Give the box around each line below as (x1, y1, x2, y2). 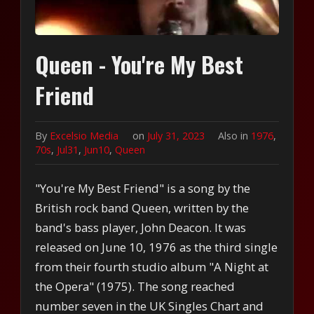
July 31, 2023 (146, 128, 207, 142)
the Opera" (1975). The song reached (35, 278, 235, 294)
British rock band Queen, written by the (35, 199, 250, 216)
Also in (217, 128, 251, 142)
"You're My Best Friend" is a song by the (35, 179, 251, 196)
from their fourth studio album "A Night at (35, 258, 269, 275)
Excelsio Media (50, 128, 119, 142)
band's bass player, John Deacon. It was (35, 219, 247, 235)
